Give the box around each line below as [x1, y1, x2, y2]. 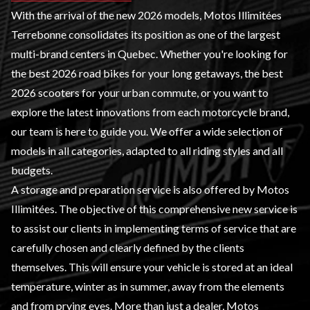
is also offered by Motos [171, 183, 289, 197]
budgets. [11, 163, 53, 177]
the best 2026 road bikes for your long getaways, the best [11, 66, 283, 80]
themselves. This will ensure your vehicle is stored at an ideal [11, 260, 293, 274]
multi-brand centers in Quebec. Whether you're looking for [11, 47, 288, 61]
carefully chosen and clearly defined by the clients [11, 241, 244, 255]
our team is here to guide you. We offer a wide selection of [11, 125, 283, 138]
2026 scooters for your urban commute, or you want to [11, 86, 268, 100]
